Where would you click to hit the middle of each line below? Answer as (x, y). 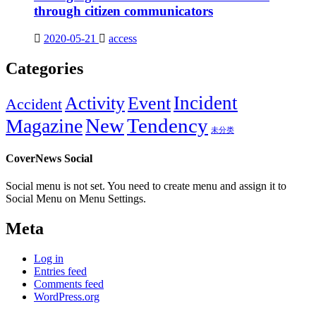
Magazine (44, 126)
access (123, 38)
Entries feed (60, 271)
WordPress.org (67, 296)
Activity (95, 103)
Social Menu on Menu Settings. (76, 199)
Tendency (168, 125)
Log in (49, 258)
